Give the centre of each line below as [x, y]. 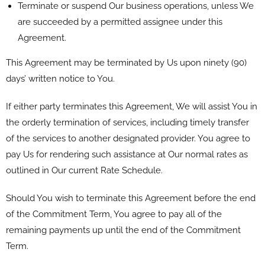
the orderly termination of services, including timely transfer [127, 122]
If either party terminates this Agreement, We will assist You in [132, 106]
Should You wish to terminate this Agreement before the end [131, 198]
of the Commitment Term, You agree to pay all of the [114, 214]
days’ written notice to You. [60, 78]
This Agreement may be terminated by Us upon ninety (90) [126, 62]
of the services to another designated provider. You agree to [128, 138]
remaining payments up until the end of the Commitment [123, 230]
